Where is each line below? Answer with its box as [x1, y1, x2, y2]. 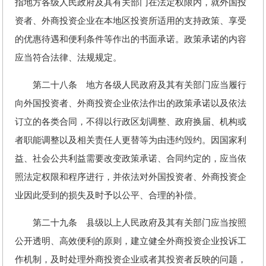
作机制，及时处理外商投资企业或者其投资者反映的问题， [15, 255, 246, 264]
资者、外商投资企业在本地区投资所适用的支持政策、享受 [15, 16, 246, 26]
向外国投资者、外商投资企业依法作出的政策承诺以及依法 [15, 99, 246, 108]
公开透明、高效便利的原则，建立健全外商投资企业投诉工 [15, 236, 246, 246]
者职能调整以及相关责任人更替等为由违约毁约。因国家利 [15, 135, 246, 145]
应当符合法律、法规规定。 [15, 53, 122, 62]
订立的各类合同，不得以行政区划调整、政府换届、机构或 [15, 117, 246, 126]
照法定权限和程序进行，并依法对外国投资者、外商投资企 [15, 172, 246, 182]
